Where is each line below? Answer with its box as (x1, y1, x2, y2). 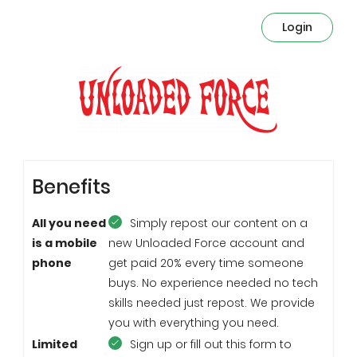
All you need (32, 215, 106, 231)
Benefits (32, 174, 111, 200)
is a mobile (32, 235, 97, 251)
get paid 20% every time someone (108, 255, 304, 271)
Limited (32, 336, 77, 352)
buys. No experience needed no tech (108, 275, 318, 291)
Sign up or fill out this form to (130, 336, 292, 352)
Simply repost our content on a (130, 215, 308, 231)
